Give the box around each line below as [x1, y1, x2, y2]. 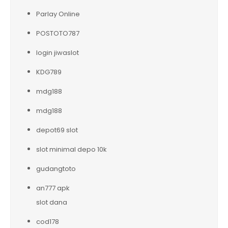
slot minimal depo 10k [36, 144, 107, 154]
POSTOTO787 [36, 28, 79, 38]
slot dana [36, 197, 67, 207]
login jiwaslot [36, 47, 79, 58]
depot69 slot [36, 125, 78, 135]
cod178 [36, 216, 59, 226]
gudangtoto [36, 163, 76, 174]
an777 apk [36, 183, 70, 193]
